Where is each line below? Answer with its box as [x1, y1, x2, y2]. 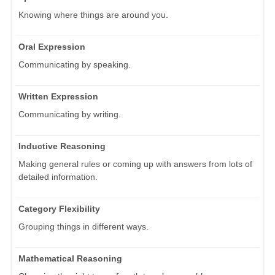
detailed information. [18, 171, 98, 182]
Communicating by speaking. [18, 59, 131, 69]
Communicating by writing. [18, 109, 121, 119]
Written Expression [18, 91, 98, 101]
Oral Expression [18, 41, 85, 52]
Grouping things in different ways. [18, 221, 149, 231]
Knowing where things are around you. [18, 9, 168, 20]
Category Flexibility [18, 203, 100, 214]
